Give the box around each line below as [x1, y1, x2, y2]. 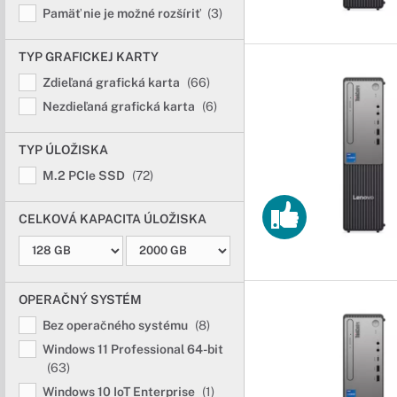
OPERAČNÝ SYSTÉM [19, 292, 142, 307]
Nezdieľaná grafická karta [43, 99, 198, 113]
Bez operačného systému [43, 318, 191, 332]
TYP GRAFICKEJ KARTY [19, 50, 159, 64]
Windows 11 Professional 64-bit [43, 342, 223, 356]
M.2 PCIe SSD [43, 168, 128, 183]
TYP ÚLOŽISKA [19, 143, 108, 157]
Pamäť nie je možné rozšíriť [43, 6, 203, 20]
